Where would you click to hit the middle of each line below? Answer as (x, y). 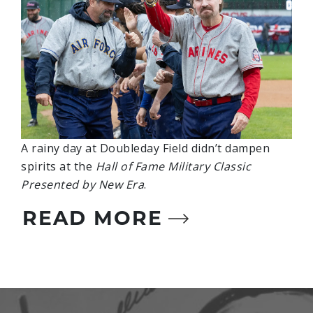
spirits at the (58, 167)
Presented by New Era (82, 185)
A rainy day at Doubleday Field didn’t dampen (145, 148)
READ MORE (93, 218)
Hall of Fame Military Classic (173, 167)
